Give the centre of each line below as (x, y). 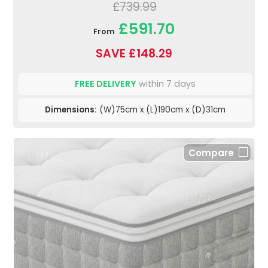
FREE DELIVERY (106, 83)
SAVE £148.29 (134, 53)
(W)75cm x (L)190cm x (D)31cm (161, 109)
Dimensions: (71, 109)
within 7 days (166, 83)
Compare (211, 153)
